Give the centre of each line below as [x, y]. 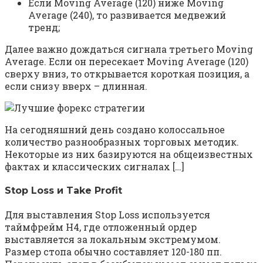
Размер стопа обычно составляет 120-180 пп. [113, 252]
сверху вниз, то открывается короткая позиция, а [127, 73]
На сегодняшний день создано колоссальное [115, 129]
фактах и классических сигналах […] [95, 166]
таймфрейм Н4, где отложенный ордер [101, 227]
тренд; [44, 27]
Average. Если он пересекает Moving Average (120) [127, 61]
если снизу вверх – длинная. [76, 86]
